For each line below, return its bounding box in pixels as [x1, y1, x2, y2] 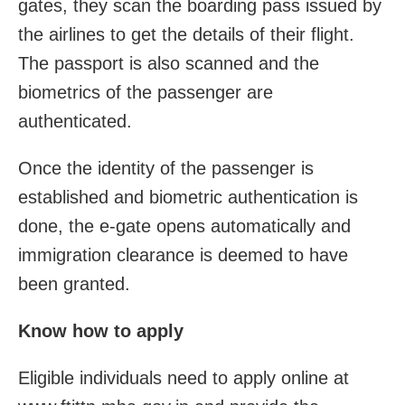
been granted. [18, 274, 130, 295]
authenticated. [18, 111, 132, 132]
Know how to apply [18, 321, 189, 342]
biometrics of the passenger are [18, 82, 273, 103]
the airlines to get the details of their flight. [18, 24, 354, 45]
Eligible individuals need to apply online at [18, 368, 349, 389]
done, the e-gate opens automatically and [18, 216, 351, 237]
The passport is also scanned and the [18, 53, 319, 74]
